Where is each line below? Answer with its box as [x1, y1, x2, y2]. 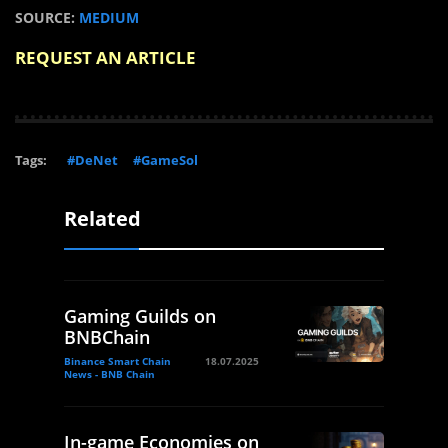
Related [64, 204, 141, 232]
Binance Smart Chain [64, 353, 171, 368]
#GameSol [133, 150, 198, 169]
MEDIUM [79, 7, 139, 27]
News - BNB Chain [64, 366, 155, 381]
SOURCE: [15, 7, 79, 27]
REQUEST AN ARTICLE [15, 45, 196, 69]
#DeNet [67, 150, 118, 169]
